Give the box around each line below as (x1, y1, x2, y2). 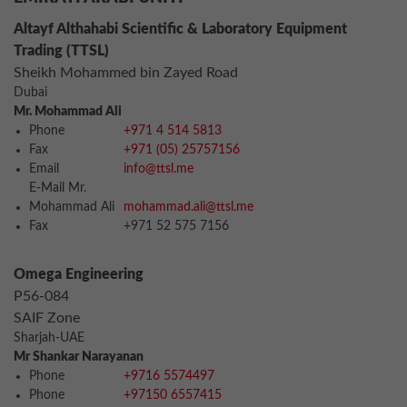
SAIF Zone (14, 311, 80, 325)
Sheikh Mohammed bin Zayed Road (14, 65, 238, 80)
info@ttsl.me (124, 163, 194, 175)
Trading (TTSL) (14, 44, 109, 58)
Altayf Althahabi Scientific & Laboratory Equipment (14, 22, 347, 36)
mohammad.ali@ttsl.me (120, 201, 253, 213)
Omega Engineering (14, 267, 144, 282)
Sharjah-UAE (14, 332, 84, 344)
